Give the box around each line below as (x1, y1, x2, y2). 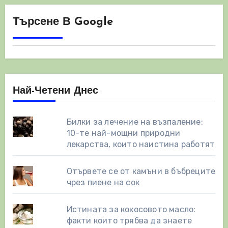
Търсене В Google (12, 16, 113, 28)
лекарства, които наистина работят (66, 139, 215, 149)
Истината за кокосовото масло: (66, 204, 196, 214)
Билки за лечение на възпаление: (66, 117, 203, 127)
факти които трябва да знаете (66, 215, 192, 225)
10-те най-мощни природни (66, 128, 181, 138)
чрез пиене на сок (66, 177, 140, 187)
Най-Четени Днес (12, 85, 98, 96)
